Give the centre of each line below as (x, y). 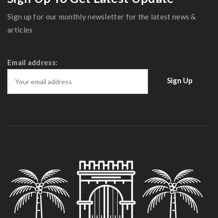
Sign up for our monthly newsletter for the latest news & (102, 17)
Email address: (33, 62)
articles (20, 30)
